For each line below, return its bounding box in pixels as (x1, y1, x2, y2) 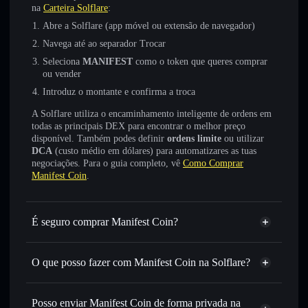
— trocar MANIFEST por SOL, (146, 296, 276, 306)
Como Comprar (183, 158, 243, 168)
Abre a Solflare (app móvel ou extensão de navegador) (43, 21, 255, 31)
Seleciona (43, 56, 82, 67)
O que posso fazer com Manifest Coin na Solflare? (32, 256, 250, 268)
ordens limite (167, 133, 221, 144)
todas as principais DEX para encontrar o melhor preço (32, 121, 245, 131)
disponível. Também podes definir (32, 133, 167, 144)
